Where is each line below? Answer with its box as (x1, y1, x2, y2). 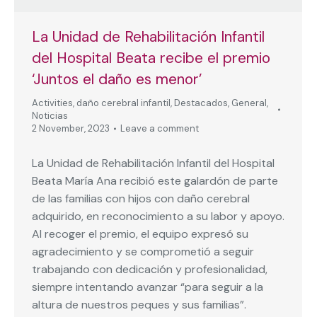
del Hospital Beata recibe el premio (32, 48, 270, 69)
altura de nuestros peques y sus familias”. (32, 297, 246, 313)
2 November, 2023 (32, 122, 110, 135)
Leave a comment (120, 122, 199, 135)
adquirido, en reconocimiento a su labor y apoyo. (32, 209, 284, 224)
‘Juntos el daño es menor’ (32, 69, 202, 90)
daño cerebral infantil (76, 97, 171, 110)
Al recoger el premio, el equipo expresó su (32, 226, 248, 242)
